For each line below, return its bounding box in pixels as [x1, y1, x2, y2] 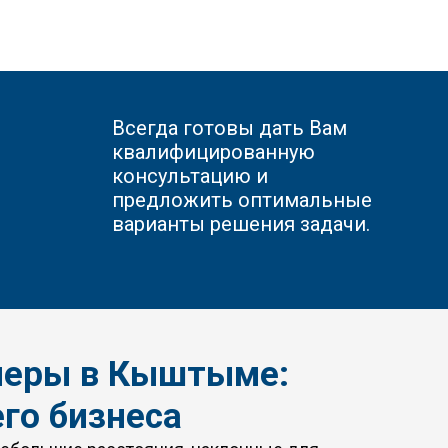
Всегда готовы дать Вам [111, 116, 347, 140]
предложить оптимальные [111, 188, 372, 212]
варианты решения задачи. [111, 212, 370, 236]
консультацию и [111, 164, 268, 188]
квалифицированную [111, 140, 315, 164]
